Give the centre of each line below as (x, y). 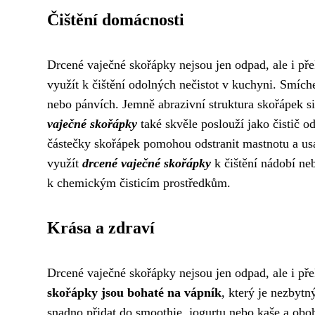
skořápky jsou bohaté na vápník (134, 293)
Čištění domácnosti (116, 20)
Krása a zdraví (101, 228)
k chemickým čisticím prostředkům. (139, 183)
